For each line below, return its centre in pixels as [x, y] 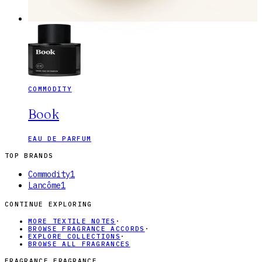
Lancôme [44, 186]
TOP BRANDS [29, 156]
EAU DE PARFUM [60, 139]
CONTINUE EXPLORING [49, 204]
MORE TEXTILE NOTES [72, 221]
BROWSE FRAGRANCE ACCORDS [87, 229]
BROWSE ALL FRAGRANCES [79, 244]
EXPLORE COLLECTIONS [75, 237]
